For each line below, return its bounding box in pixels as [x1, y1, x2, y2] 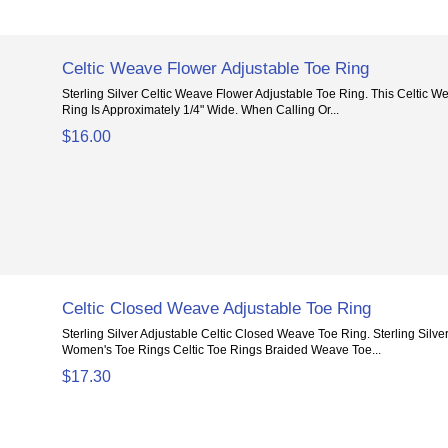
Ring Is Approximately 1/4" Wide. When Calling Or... [62, 103, 340, 117]
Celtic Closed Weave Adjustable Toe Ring [62, 298, 372, 319]
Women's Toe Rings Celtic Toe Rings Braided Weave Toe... [62, 343, 382, 357]
